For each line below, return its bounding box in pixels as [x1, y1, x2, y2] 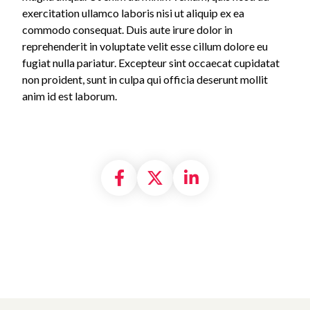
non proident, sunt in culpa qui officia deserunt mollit [22, 72, 268, 86]
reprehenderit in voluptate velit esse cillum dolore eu [22, 39, 268, 53]
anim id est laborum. [22, 89, 117, 102]
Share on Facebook [124, 167, 268, 188]
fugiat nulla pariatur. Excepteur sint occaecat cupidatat [22, 55, 280, 69]
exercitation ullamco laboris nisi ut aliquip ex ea [22, 6, 244, 19]
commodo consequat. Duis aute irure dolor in [22, 22, 232, 36]
